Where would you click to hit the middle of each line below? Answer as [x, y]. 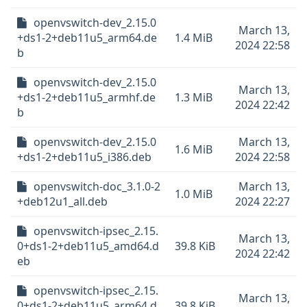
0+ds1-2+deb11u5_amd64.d [88, 246]
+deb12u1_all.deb [62, 201]
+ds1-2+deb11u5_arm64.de [87, 38]
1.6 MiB [194, 149]
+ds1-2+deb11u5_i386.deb [84, 157]
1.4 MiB [194, 38]
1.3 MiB [194, 97]
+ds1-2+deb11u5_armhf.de [86, 97]
